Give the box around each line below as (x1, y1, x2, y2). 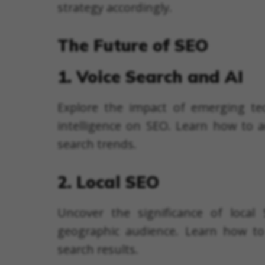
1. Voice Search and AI (57, 66, 243, 88)
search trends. (57, 136, 137, 153)
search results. (57, 241, 138, 258)
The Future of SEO (57, 35, 208, 56)
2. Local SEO (57, 172, 159, 193)
